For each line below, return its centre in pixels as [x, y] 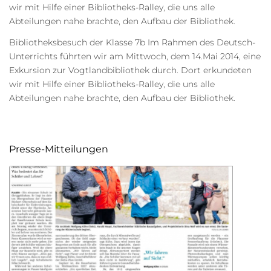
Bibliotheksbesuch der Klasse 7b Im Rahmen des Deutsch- [132, 42]
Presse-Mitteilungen [59, 149]
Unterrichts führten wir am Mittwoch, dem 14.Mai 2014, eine [135, 56]
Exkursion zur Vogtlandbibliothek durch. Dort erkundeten [130, 70]
